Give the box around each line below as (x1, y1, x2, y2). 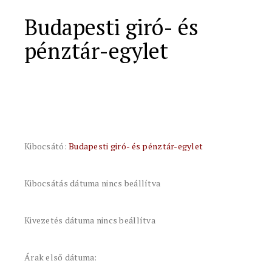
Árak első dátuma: (24, 251, 97, 263)
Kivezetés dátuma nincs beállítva (24, 214, 155, 226)
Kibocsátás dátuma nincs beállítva (24, 177, 161, 189)
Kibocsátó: (24, 140, 69, 152)
